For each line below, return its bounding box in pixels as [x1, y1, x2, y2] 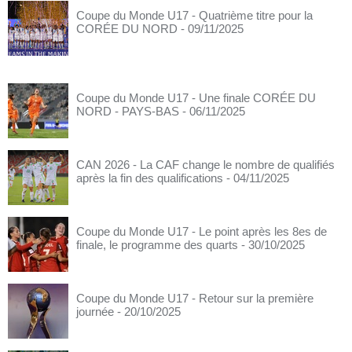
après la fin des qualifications [76, 171, 223, 185]
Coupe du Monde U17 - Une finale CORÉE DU [76, 91, 316, 104]
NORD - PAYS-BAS [76, 104, 179, 118]
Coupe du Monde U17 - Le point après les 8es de [76, 225, 327, 238]
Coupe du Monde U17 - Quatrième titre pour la [76, 9, 313, 22]
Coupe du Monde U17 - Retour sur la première [76, 291, 313, 305]
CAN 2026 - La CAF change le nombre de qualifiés [76, 158, 335, 171]
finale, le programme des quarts [76, 238, 238, 251]
